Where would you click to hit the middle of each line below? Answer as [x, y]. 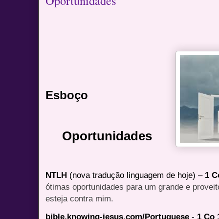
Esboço [67, 95]
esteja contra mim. [80, 198]
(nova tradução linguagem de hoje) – [137, 175]
